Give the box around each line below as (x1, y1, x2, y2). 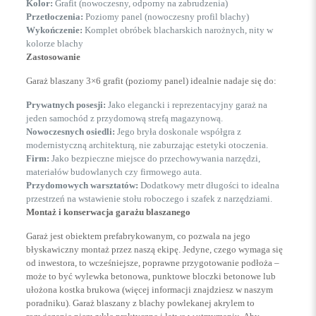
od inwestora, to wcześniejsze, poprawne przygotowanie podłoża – (25, 257, 279, 268)
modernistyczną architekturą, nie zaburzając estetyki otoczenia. (25, 139, 268, 150)
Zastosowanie (25, 51, 80, 62)
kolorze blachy (25, 37, 83, 49)
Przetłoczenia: (25, 11, 83, 22)
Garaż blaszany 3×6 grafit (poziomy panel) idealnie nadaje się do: (25, 75, 276, 86)
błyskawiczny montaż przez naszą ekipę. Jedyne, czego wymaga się (25, 243, 283, 255)
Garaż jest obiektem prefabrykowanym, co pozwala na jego (25, 230, 250, 241)
